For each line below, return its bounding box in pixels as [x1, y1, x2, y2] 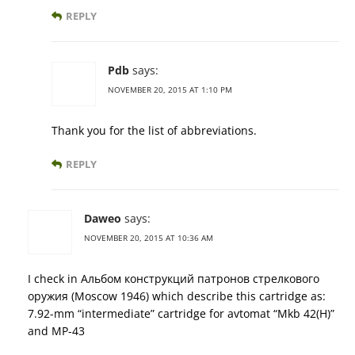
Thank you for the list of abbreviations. [52, 122, 257, 138]
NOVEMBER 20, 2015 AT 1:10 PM [108, 83, 232, 95]
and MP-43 [28, 323, 85, 338]
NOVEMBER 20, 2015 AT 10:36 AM [84, 231, 213, 243]
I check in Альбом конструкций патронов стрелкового [28, 270, 319, 286]
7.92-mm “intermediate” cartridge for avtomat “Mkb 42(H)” [28, 305, 334, 321]
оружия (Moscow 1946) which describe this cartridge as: [28, 288, 326, 303]
